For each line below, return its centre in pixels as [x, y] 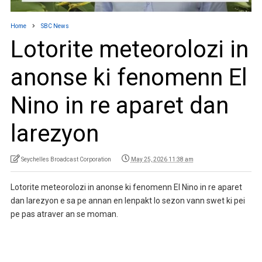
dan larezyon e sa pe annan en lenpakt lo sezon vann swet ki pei [127, 201]
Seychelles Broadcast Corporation [66, 160]
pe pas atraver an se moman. [64, 214]
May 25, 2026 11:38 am [162, 160]
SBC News [55, 26]
